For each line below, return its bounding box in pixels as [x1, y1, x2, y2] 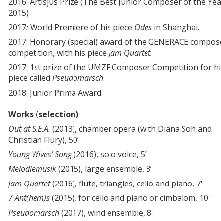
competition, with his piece [8, 47, 109, 58]
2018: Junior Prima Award [8, 87, 101, 98]
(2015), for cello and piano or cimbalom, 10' [50, 192, 210, 204]
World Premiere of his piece [30, 22, 134, 33]
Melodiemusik [8, 163, 58, 175]
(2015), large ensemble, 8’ [58, 163, 152, 175]
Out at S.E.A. [8, 123, 52, 135]
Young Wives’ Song [8, 148, 72, 160]
